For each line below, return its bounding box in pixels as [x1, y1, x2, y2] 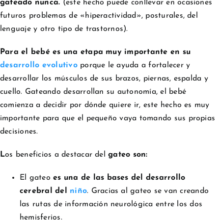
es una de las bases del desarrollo [53, 173, 186, 182]
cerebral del [20, 187, 70, 195]
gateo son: [105, 150, 148, 159]
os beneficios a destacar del [5, 150, 106, 159]
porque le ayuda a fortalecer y [77, 61, 191, 69]
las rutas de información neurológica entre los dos [20, 200, 202, 208]
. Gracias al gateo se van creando [87, 187, 209, 195]
